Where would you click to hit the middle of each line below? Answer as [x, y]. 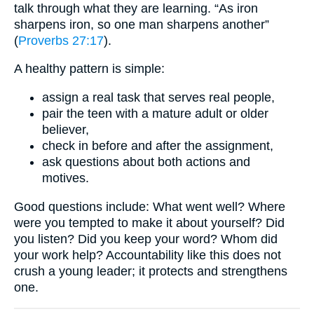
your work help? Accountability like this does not [148, 255]
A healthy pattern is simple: [89, 69]
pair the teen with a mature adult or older [155, 114]
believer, [66, 130]
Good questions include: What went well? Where [150, 206]
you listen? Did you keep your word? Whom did [146, 239]
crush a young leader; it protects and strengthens [151, 271]
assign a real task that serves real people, [158, 98]
